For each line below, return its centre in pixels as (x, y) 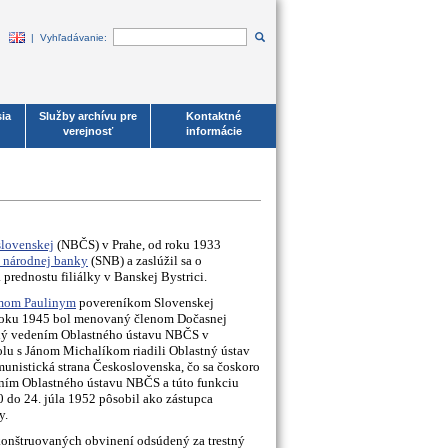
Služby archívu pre (88, 116)
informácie (213, 131)
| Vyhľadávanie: (72, 37)
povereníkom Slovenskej (145, 302)
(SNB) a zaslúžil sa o (145, 260)
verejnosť (88, 131)
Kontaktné (213, 116)
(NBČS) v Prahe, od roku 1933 (137, 244)
